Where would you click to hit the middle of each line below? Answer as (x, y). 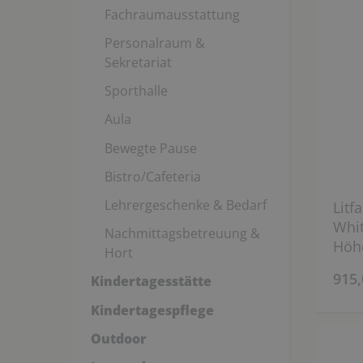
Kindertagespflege (152, 310)
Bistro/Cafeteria (153, 176)
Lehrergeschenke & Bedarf (186, 205)
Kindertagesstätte (151, 282)
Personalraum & (155, 43)
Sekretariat (138, 63)
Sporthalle (136, 91)
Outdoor (118, 338)
